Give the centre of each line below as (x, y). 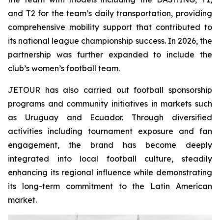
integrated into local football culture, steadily (110, 159)
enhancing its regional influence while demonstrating (110, 173)
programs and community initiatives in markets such (110, 104)
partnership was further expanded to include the (110, 55)
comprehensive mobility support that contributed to (110, 27)
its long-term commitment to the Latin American (110, 186)
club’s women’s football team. (64, 69)
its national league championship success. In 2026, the (110, 41)
